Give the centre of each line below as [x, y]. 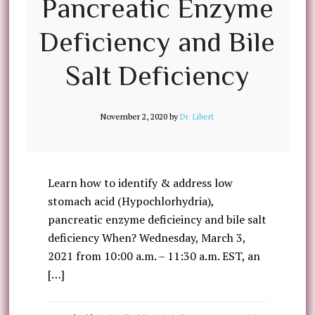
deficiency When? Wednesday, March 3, [146, 238]
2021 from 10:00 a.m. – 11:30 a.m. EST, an [154, 256]
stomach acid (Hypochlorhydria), [130, 201]
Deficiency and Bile [157, 42]
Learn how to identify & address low [140, 183]
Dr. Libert [197, 116]
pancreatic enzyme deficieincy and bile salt [157, 219]
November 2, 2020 [134, 116]
